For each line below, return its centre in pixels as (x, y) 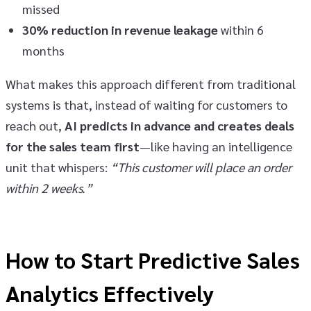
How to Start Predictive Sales (153, 259)
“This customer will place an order (201, 167)
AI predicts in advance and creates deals (179, 125)
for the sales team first (73, 146)
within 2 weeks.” (49, 187)
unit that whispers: (58, 167)
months (43, 50)
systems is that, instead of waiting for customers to (146, 104)
